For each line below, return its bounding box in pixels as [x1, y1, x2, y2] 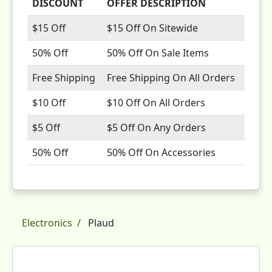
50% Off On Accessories [107, 146, 216, 159]
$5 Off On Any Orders [107, 121, 206, 134]
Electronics [22, 216, 72, 229]
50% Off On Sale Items [107, 46, 209, 59]
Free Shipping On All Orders [107, 71, 235, 84]
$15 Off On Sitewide [107, 21, 198, 35]
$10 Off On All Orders [107, 96, 205, 109]
